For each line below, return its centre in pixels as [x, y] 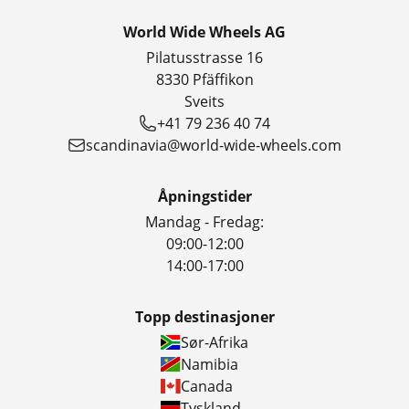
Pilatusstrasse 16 [204, 58]
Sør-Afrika [214, 342]
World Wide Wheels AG [204, 32]
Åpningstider [204, 196]
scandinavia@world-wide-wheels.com [214, 145]
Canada [206, 386]
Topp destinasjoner [204, 317]
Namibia [209, 364]
